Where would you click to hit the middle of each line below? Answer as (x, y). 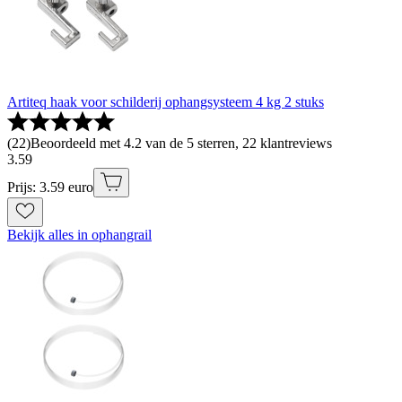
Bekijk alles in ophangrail (79, 235)
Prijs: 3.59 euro (50, 188)
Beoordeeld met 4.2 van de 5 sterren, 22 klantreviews (181, 144)
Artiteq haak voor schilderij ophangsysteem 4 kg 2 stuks (166, 102)
